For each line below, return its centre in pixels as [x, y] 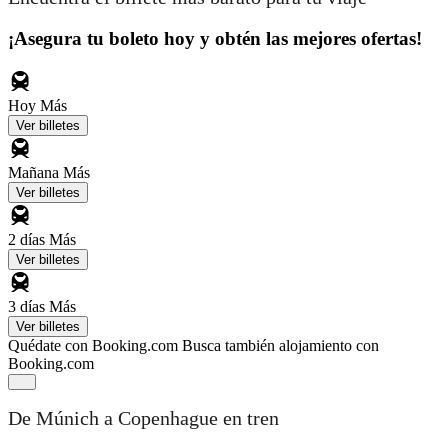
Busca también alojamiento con [280, 345]
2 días [28, 239]
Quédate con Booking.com [93, 345]
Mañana [35, 172]
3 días [28, 306]
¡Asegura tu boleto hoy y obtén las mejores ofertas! [215, 38]
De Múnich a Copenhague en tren [143, 418]
